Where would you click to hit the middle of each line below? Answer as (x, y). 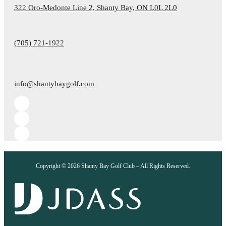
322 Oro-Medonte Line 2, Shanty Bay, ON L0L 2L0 (96, 7)
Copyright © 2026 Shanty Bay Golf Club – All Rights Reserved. (113, 166)
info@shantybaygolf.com (54, 83)
